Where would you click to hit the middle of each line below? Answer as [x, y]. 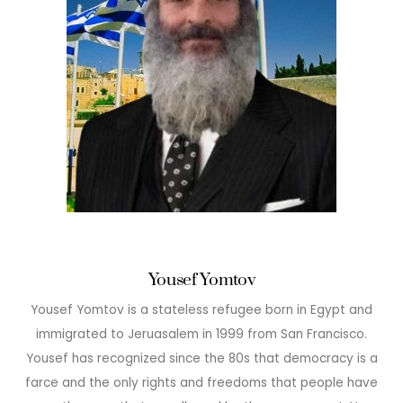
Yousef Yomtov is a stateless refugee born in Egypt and [201, 310]
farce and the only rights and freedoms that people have [201, 383]
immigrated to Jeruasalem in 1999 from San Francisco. [201, 335]
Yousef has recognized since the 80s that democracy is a [201, 359]
